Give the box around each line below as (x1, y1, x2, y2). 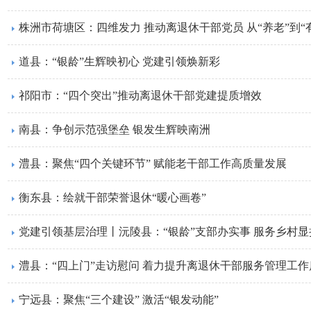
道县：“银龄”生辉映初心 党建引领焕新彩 (19, 56, 220, 67)
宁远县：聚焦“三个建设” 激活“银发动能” (19, 294, 219, 305)
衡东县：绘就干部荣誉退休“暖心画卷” (19, 192, 206, 203)
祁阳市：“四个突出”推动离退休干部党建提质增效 (19, 90, 262, 101)
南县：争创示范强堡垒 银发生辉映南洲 (19, 124, 210, 135)
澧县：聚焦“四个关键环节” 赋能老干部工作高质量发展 (19, 158, 287, 169)
